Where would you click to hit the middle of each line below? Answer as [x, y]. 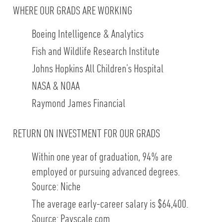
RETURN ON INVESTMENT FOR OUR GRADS [86, 133]
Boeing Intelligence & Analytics [87, 33]
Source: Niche [56, 186]
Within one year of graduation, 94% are [102, 156]
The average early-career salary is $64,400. [110, 203]
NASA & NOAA [55, 85]
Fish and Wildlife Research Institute [95, 51]
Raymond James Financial [78, 103]
